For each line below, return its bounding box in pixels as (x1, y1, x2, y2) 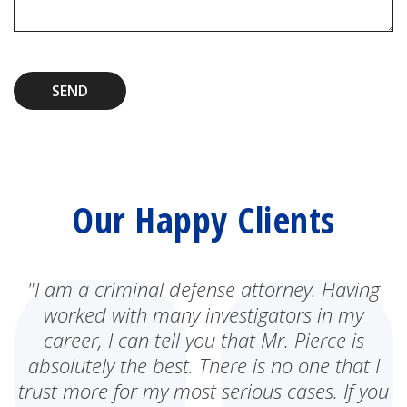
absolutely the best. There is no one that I (27, 351, 380, 379)
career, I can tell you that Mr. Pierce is (43, 325, 364, 353)
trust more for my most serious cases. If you (18, 376, 389, 404)
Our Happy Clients (72, 194, 335, 244)
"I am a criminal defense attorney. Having (27, 274, 380, 303)
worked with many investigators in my (44, 300, 363, 328)
